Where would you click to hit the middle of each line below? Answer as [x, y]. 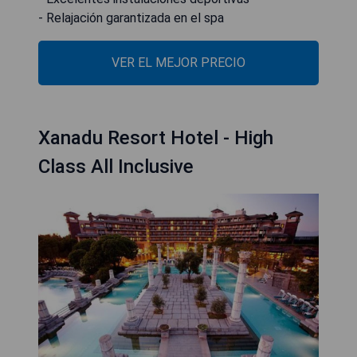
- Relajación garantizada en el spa [131, 18]
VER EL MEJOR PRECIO [178, 63]
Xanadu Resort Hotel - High [156, 138]
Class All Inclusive [116, 167]
